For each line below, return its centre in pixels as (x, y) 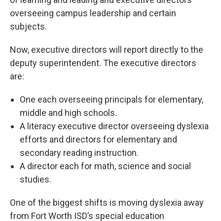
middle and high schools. (68, 113)
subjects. (28, 27)
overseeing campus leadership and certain (93, 13)
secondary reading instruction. (79, 153)
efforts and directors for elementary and (98, 140)
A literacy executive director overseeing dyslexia (114, 126)
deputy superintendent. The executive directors (103, 63)
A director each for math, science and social (105, 166)
